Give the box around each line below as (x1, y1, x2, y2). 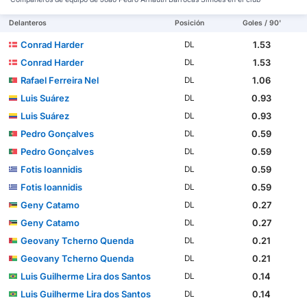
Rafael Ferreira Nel (21, 75, 99, 86)
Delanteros (9, 19, 47, 28)
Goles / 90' (242, 19, 281, 28)
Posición (175, 19, 205, 28)
